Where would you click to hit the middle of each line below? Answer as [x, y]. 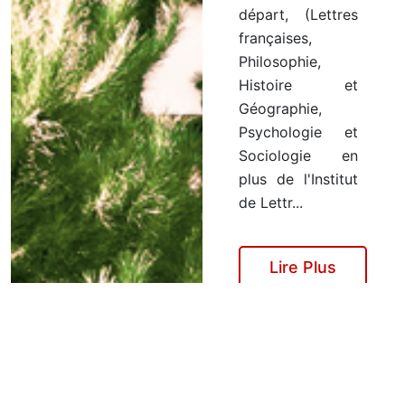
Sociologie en [298, 155]
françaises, [275, 38]
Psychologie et [298, 132]
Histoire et [298, 85]
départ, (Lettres [298, 14]
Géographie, [280, 108]
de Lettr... [271, 202]
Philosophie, [280, 61]
